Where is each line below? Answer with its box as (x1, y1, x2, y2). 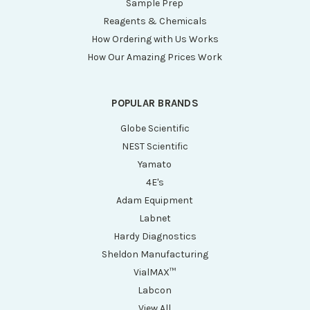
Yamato (138, 158, 172, 170)
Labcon (138, 284, 172, 296)
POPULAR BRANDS (111, 96, 199, 109)
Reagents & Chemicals (102, 15, 207, 27)
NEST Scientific (121, 140, 188, 152)
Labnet (138, 212, 171, 224)
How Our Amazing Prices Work (87, 51, 223, 63)
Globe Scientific (120, 122, 190, 134)
